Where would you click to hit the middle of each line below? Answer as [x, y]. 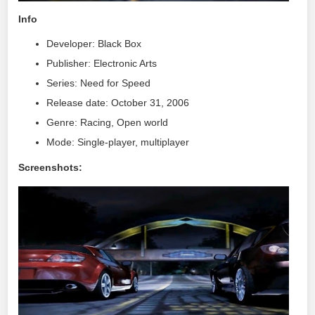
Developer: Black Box [94, 44]
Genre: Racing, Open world [108, 122]
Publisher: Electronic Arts [102, 63]
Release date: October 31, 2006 [118, 103]
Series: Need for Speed [99, 83]
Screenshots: [51, 167]
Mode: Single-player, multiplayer [118, 142]
